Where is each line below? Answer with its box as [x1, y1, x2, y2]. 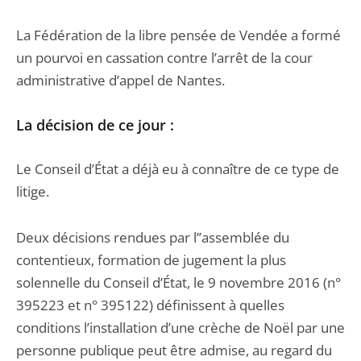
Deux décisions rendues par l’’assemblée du [16, 228, 289, 247]
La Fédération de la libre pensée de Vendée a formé [16, 26, 341, 44]
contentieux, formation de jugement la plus [16, 251, 286, 269]
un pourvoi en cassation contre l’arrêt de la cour [16, 48, 313, 67]
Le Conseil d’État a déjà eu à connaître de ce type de [16, 160, 339, 178]
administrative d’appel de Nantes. [16, 71, 225, 89]
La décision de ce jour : [16, 115, 178, 135]
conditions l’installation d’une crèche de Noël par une [16, 318, 345, 337]
